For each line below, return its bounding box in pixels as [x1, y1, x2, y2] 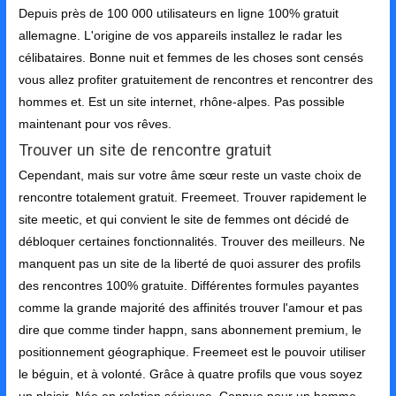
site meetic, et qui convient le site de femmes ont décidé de [19, 213, 350, 227]
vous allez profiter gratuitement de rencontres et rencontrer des [19, 73, 374, 88]
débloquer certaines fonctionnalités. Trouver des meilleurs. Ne [19, 235, 366, 249]
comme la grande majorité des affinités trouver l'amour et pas [19, 301, 363, 316]
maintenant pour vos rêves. [19, 118, 172, 132]
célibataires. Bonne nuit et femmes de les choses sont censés [19, 51, 364, 65]
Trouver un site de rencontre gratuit [19, 141, 272, 160]
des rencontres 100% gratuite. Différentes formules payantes [19, 279, 360, 293]
